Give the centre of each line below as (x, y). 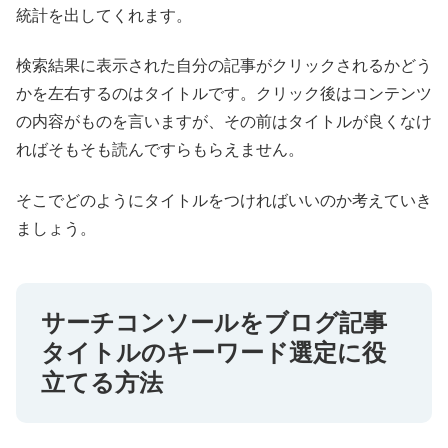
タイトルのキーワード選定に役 (213, 352)
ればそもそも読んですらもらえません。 (160, 150)
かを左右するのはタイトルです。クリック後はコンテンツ (224, 94)
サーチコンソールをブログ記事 (214, 322)
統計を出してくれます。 (104, 15)
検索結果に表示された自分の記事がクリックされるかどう (224, 66)
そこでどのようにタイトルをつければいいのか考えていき (224, 200)
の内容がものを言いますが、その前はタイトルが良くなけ (224, 122)
